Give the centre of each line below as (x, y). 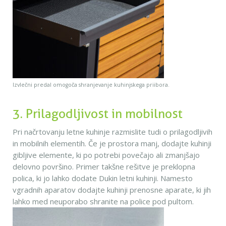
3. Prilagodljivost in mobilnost (98, 114)
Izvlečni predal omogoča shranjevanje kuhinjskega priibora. (91, 85)
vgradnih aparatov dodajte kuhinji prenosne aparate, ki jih (112, 190)
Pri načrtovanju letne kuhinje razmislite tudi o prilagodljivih (112, 132)
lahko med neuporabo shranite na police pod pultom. (103, 201)
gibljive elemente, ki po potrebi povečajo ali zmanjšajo (106, 155)
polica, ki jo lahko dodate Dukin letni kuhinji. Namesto (103, 178)
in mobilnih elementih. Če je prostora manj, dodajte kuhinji (112, 143)
